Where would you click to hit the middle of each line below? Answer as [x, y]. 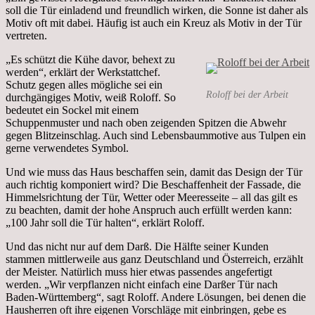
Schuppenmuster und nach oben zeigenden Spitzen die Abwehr [146, 122]
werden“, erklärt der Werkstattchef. [83, 72]
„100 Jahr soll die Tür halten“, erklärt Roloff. [105, 222]
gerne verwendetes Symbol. [67, 148]
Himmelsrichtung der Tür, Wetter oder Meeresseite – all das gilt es [152, 197]
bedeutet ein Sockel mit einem [72, 110]
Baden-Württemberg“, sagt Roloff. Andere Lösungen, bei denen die [156, 297]
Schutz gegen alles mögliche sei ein [84, 84]
